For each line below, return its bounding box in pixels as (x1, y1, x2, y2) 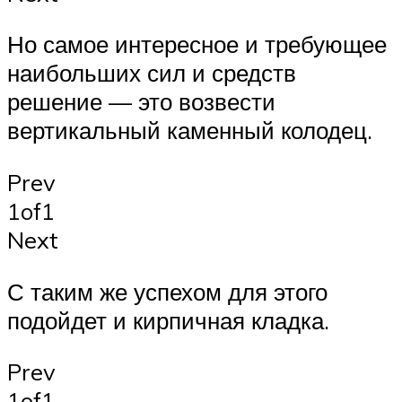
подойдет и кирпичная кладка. (7, 305, 329, 335)
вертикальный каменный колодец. (7, 116, 372, 145)
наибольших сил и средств (7, 58, 296, 88)
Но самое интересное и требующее (7, 30, 387, 59)
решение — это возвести (7, 87, 275, 117)
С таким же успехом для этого (7, 276, 328, 306)
